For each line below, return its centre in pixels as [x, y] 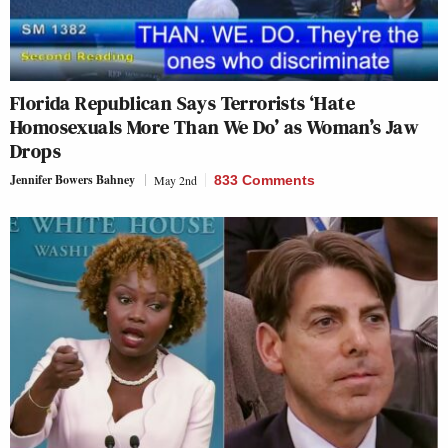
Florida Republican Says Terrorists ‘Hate [182, 102]
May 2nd [175, 179]
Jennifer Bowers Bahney [72, 179]
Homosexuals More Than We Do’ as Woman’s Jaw [214, 126]
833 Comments [264, 179]
